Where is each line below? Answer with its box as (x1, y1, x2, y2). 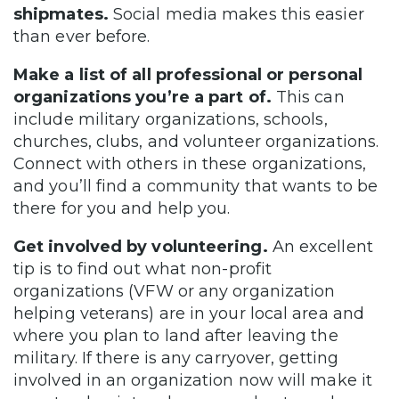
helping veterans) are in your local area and (13, 303, 364, 323)
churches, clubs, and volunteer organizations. (13, 131, 379, 151)
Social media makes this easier (108, 4, 364, 24)
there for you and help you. (13, 198, 231, 218)
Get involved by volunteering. (13, 236, 268, 256)
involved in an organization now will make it (13, 370, 372, 390)
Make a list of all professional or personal (13, 64, 362, 85)
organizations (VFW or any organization (13, 281, 336, 301)
